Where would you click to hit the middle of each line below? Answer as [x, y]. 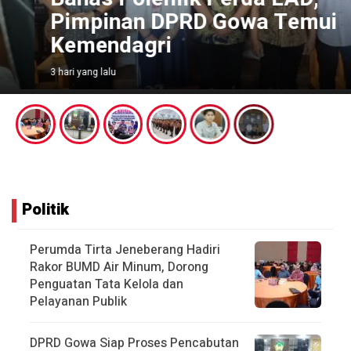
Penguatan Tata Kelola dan [107, 284]
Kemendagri [76, 46]
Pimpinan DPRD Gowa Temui [159, 23]
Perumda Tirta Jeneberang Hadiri [125, 250]
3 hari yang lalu [49, 72]
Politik [45, 209]
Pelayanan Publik [78, 301]
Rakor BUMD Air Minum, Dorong [119, 267]
